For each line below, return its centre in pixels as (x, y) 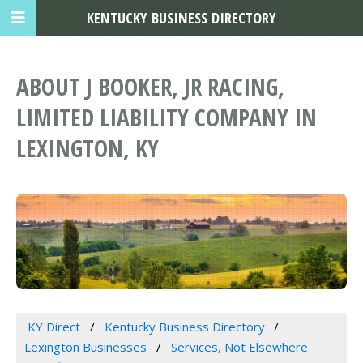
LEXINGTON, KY (88, 148)
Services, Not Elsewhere (239, 347)
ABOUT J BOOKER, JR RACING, (150, 87)
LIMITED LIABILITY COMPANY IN (167, 117)
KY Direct (53, 327)
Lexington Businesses (85, 347)
